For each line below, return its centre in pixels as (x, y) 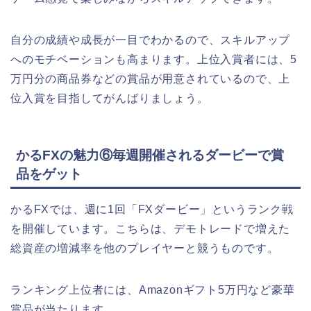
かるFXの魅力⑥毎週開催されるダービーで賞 (150, 155)
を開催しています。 (63, 229)
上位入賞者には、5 (247, 59)
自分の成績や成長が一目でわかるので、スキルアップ (151, 40)
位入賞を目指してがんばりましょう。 (110, 98)
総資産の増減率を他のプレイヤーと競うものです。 (145, 249)
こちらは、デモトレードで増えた (203, 229)
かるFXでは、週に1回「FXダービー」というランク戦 (152, 210)
